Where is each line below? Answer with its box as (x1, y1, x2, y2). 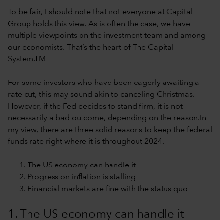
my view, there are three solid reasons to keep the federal (8, 126, 212, 134)
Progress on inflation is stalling (27, 173, 136, 181)
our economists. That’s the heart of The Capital (8, 43, 174, 52)
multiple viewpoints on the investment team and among (8, 31, 206, 40)
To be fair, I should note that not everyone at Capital (8, 8, 192, 16)
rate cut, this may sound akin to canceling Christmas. (8, 90, 194, 99)
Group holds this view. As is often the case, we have (8, 20, 190, 28)
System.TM (8, 55, 46, 63)
